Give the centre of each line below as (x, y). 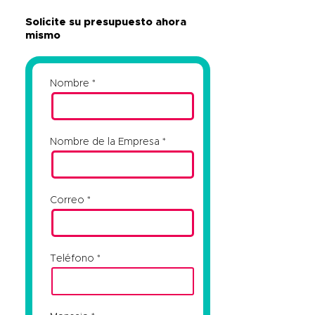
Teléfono (72, 258)
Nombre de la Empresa (105, 142)
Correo (67, 200)
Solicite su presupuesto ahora (106, 22)
